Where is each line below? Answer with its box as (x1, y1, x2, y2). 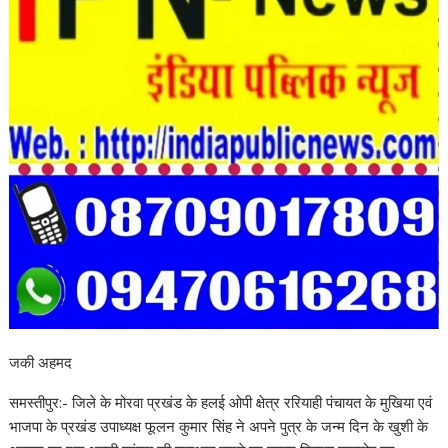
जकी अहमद (9, 351, 73, 372)
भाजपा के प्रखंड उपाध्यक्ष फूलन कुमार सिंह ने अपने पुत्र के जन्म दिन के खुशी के (9, 415, 429, 436)
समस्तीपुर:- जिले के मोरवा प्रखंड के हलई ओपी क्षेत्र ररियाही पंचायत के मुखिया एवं (9, 391, 433, 412)
